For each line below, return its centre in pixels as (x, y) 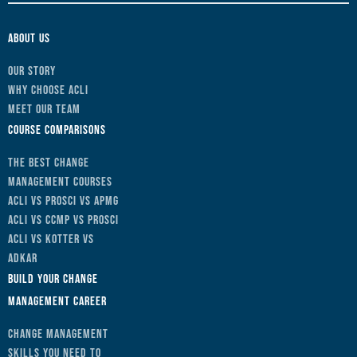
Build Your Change (53, 279)
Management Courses (60, 182)
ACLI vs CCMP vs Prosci (63, 220)
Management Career (57, 301)
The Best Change (49, 163)
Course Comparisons (57, 130)
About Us (29, 38)
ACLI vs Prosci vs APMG (63, 201)
